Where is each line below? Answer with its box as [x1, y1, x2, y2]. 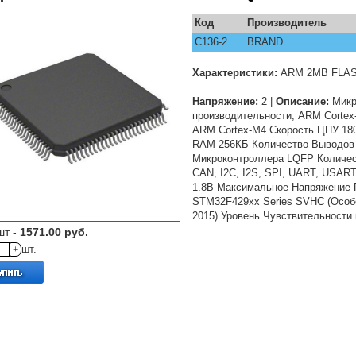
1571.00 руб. [20, 226, 88, 238]
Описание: [276, 95, 329, 107]
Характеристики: [192, 67, 277, 79]
